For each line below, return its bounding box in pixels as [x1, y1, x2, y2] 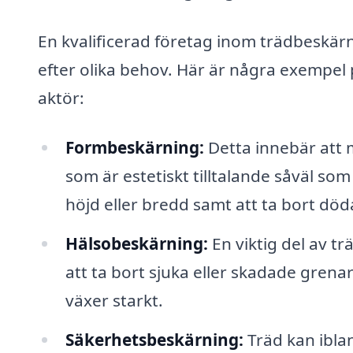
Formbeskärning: [65, 136, 204, 159]
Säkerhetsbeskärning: [65, 328, 243, 351]
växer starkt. [65, 289, 163, 312]
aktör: [38, 86, 84, 109]
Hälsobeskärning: [65, 232, 208, 255]
